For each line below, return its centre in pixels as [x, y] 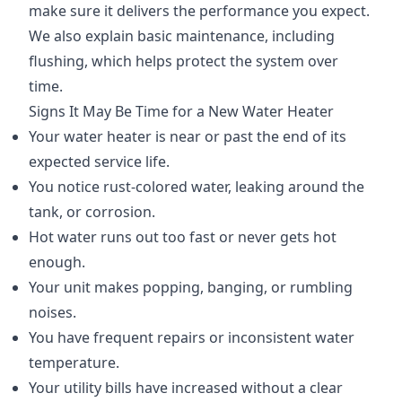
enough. [57, 262]
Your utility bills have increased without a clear [186, 388]
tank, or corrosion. [92, 212]
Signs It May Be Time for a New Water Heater [181, 111]
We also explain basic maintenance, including [182, 36]
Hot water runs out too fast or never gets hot [183, 237]
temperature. [74, 363]
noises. [52, 312]
